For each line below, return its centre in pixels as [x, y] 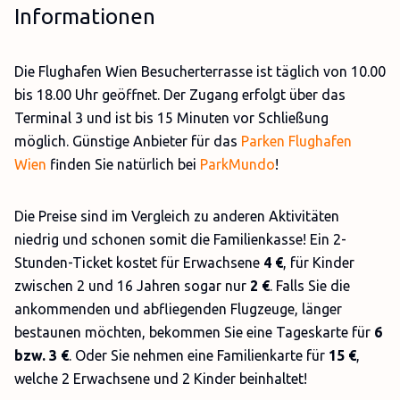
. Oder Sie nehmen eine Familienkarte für [199, 355]
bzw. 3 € [42, 355]
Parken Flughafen [296, 141]
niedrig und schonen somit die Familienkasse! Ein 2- [180, 239]
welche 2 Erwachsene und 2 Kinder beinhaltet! [161, 379]
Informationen [85, 17]
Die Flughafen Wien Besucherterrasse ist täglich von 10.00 [200, 71]
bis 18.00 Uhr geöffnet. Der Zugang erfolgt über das [180, 95]
